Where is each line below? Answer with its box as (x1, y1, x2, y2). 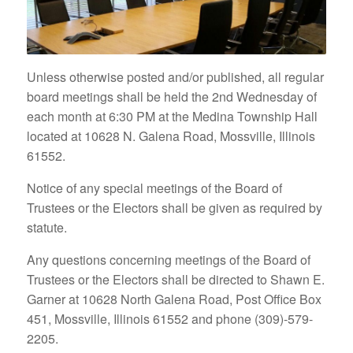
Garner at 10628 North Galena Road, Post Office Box (26, 289, 321, 308)
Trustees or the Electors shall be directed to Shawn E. (26, 269, 325, 288)
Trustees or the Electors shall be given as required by (26, 198, 322, 217)
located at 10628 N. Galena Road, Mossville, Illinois (26, 126, 315, 145)
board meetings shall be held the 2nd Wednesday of (26, 87, 317, 106)
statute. (26, 217, 67, 236)
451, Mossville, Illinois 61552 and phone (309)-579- (26, 309, 313, 328)
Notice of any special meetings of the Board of (26, 178, 282, 197)
